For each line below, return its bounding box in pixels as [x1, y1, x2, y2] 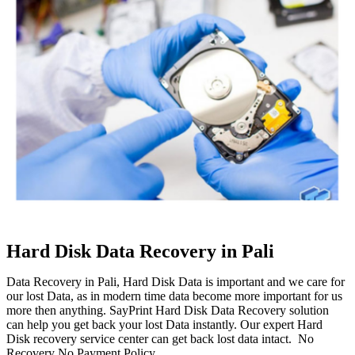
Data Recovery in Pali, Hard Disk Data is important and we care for [6, 274, 345, 288]
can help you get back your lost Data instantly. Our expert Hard [6, 317, 323, 331]
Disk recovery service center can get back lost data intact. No [6, 331, 314, 345]
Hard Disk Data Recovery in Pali [6, 240, 274, 261]
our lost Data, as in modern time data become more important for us [6, 288, 342, 303]
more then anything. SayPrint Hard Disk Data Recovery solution [6, 303, 329, 317]
